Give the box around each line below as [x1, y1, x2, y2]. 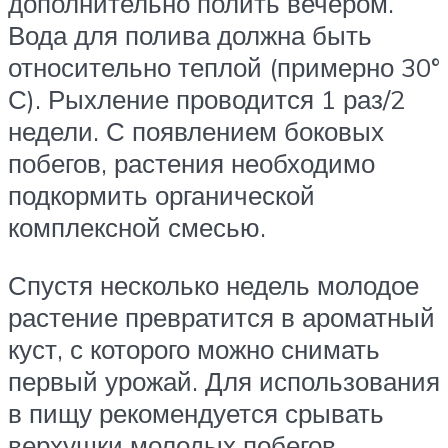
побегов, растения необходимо [8, 147, 375, 180]
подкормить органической [8, 179, 315, 212]
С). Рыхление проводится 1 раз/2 [8, 83, 405, 116]
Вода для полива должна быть [8, 19, 372, 52]
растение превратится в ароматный [8, 300, 435, 333]
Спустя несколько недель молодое [8, 268, 419, 301]
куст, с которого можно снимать [8, 332, 380, 365]
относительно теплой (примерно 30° [8, 51, 440, 84]
